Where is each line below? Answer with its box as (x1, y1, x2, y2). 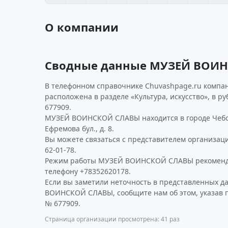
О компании (45, 19, 119, 35)
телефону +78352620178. (45, 166, 131, 176)
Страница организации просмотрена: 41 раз (45, 215, 180, 223)
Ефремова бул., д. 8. (45, 124, 114, 133)
